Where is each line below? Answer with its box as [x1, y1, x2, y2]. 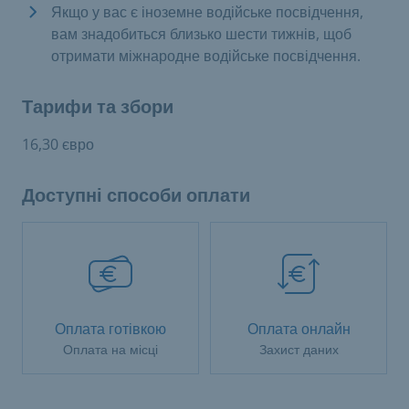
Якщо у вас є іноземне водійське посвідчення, [51, 2, 363, 22]
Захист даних [258, 341, 339, 358]
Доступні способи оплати [22, 184, 250, 206]
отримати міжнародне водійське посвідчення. [51, 46, 361, 66]
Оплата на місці [63, 341, 158, 358]
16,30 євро [22, 134, 94, 154]
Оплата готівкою [55, 319, 166, 339]
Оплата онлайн [246, 319, 351, 339]
